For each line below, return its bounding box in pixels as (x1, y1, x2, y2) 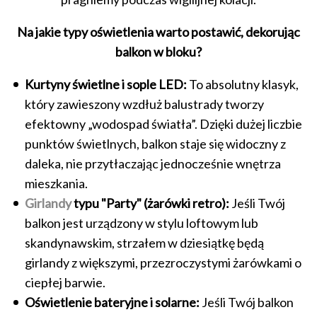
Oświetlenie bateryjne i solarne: (25, 294, 200, 310)
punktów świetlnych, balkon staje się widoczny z (25, 135, 286, 151)
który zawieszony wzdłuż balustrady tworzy (25, 96, 264, 112)
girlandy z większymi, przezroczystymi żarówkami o (25, 254, 301, 270)
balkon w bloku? (115, 43, 202, 59)
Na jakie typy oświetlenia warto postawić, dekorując (17, 23, 300, 40)
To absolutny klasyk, (187, 76, 299, 92)
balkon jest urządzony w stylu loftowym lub (25, 214, 258, 231)
